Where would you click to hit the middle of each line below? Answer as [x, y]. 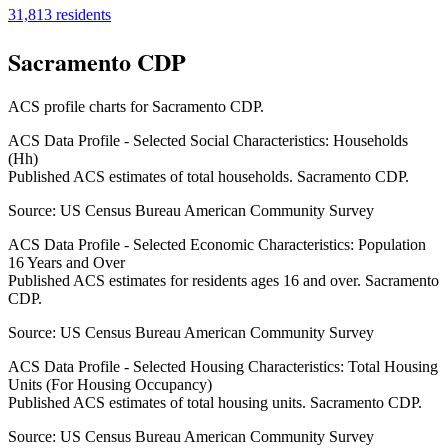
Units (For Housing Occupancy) [110, 385]
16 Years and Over [66, 263]
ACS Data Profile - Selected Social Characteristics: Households [208, 141]
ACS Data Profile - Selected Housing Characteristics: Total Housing [223, 367]
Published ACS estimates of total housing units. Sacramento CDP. [215, 403]
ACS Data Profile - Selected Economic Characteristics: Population [217, 245]
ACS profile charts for [80, 107]
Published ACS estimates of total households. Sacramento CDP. [208, 177]
